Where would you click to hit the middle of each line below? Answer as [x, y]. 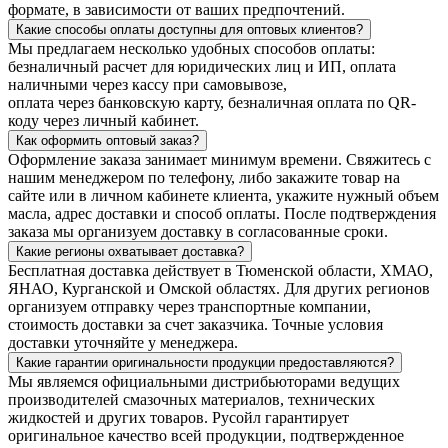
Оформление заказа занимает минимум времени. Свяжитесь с [219, 159]
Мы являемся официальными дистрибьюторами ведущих [204, 381]
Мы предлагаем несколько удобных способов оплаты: [191, 48]
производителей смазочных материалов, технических [191, 399]
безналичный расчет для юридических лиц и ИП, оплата [202, 66]
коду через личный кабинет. [103, 120]
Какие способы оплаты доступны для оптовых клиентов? [189, 29]
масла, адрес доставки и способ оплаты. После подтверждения [222, 213]
